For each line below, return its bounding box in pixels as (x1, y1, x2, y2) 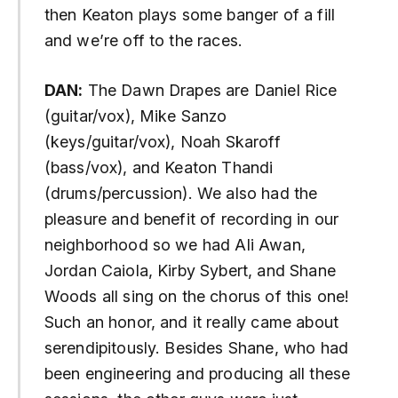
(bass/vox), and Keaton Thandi (44, 158, 274, 178)
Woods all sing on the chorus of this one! (44, 287, 350, 306)
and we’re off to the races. (44, 30, 248, 50)
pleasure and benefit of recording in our (44, 210, 339, 229)
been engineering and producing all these (44, 364, 351, 384)
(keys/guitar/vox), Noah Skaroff (44, 132, 281, 152)
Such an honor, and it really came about (44, 313, 338, 332)
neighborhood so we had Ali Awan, (44, 235, 306, 255)
